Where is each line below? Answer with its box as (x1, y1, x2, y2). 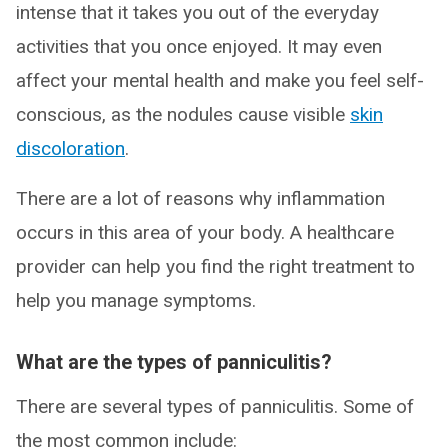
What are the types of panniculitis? (16, 350, 332, 374)
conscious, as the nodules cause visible (16, 103, 350, 126)
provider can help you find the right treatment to (16, 255, 415, 278)
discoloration (16, 137, 125, 160)
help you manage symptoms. (16, 289, 256, 312)
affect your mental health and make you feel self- (16, 69, 424, 92)
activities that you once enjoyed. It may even (16, 35, 382, 58)
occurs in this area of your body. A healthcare (16, 221, 394, 244)
